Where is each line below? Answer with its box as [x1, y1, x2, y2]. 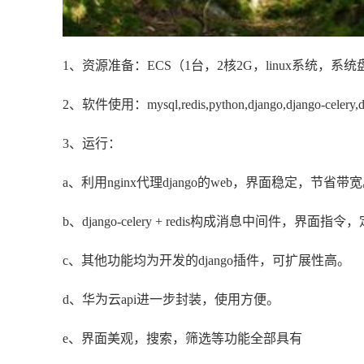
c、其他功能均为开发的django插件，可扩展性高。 [63, 253, 350, 268]
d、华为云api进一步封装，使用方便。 [63, 292, 279, 307]
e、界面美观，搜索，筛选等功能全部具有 [63, 331, 302, 346]
